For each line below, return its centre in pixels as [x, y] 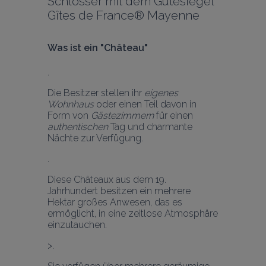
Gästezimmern [122, 115]
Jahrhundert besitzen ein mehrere [119, 191]
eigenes [161, 93]
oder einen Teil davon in [145, 104]
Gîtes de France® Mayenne [123, 15]
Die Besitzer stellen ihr [96, 93]
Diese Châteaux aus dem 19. [107, 179]
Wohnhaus [71, 104]
